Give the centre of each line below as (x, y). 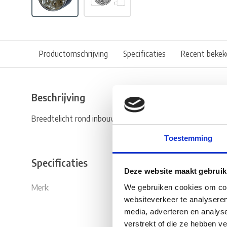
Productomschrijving (73, 54)
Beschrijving (58, 97)
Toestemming (188, 138)
